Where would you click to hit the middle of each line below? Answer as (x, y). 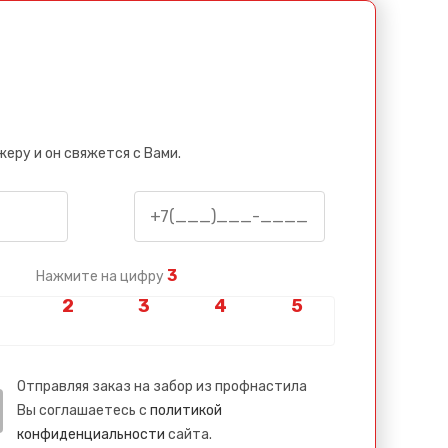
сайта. (188, 434)
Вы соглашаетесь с (83, 410)
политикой (186, 410)
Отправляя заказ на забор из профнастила (162, 386)
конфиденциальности (91, 434)
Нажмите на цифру (101, 276)
